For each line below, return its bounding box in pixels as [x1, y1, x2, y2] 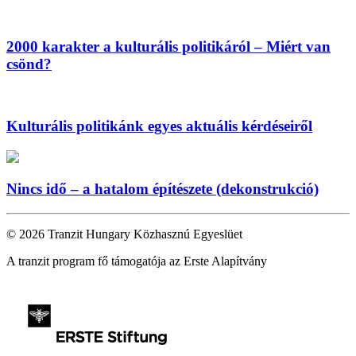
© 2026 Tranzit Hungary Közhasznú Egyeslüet [6, 227, 242, 241]
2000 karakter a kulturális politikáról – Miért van [6, 38, 331, 56]
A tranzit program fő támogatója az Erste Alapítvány [6, 254, 267, 268]
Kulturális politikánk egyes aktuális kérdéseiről [6, 117, 312, 134]
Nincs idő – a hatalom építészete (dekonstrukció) [6, 180, 319, 198]
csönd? [6, 56, 52, 73]
